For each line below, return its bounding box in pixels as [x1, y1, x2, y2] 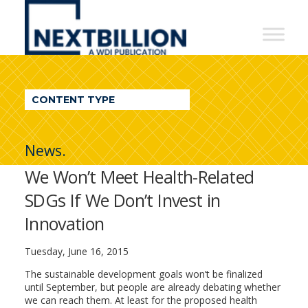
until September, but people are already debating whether [24, 280, 280, 294]
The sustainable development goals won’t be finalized [24, 267, 263, 280]
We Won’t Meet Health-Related [24, 165, 254, 188]
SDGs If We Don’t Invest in [24, 188, 221, 212]
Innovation [24, 212, 104, 235]
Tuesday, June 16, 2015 [24, 245, 129, 258]
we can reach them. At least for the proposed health [24, 294, 257, 307]
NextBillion [24, 2, 135, 25]
